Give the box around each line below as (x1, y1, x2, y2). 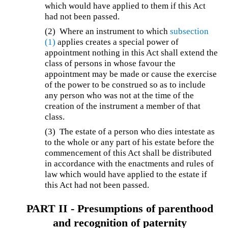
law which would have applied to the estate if (45, 169, 208, 179)
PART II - (26, 202, 77, 215)
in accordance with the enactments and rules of (45, 158, 214, 168)
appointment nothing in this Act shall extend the (45, 47, 218, 58)
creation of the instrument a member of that (45, 101, 201, 111)
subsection (170, 26, 209, 36)
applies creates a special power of (55, 37, 179, 47)
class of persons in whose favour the (45, 58, 176, 68)
